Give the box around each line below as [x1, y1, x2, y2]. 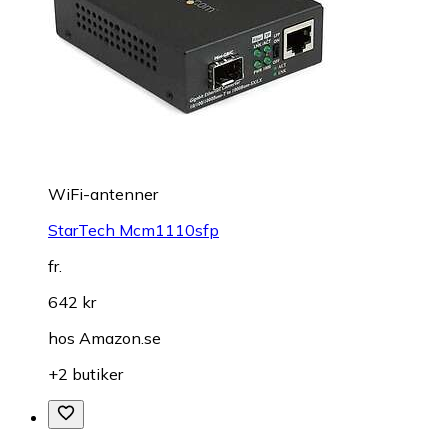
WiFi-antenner [48, 184, 158, 205]
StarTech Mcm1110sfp [48, 220, 219, 241]
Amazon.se [79, 328, 161, 349]
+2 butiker [48, 364, 123, 385]
